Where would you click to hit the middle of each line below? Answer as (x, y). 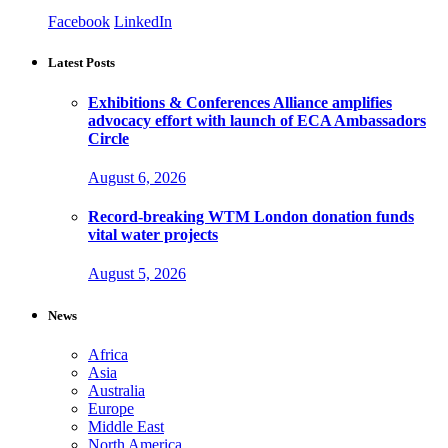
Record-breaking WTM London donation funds (251, 217)
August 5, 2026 (137, 274)
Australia (116, 390)
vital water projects (153, 235)
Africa (108, 354)
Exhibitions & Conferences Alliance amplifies (240, 102)
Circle (108, 138)
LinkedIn (143, 22)
